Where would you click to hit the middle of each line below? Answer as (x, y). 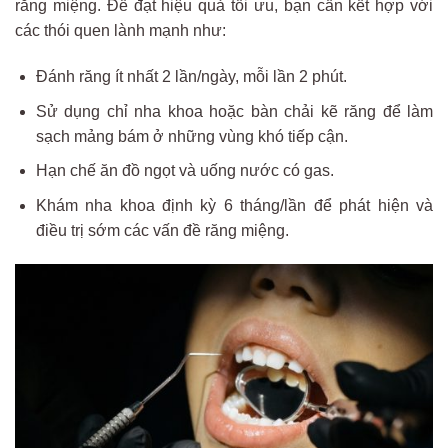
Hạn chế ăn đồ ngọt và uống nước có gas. (184, 171)
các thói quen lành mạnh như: (120, 31)
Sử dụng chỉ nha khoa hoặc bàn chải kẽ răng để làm (234, 111)
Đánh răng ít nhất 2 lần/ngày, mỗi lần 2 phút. (191, 76)
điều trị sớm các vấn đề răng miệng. (162, 230)
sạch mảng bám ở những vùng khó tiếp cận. (191, 136)
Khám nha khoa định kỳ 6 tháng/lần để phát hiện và (234, 205)
